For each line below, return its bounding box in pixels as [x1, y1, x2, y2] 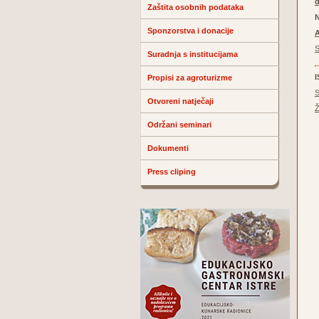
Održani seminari [147, 120, 211, 129]
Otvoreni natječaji [147, 97, 214, 105]
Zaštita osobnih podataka [147, 3, 244, 11]
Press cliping [147, 167, 196, 176]
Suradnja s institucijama [147, 50, 238, 58]
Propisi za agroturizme [147, 73, 232, 82]
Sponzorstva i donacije [147, 26, 234, 35]
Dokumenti [147, 144, 189, 152]
